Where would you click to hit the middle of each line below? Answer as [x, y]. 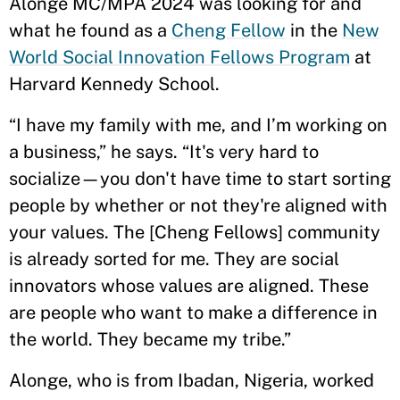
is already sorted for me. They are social [174, 259]
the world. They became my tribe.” [150, 339]
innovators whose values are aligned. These [189, 286]
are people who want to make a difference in [193, 312]
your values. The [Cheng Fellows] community [195, 232]
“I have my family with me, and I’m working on [198, 125]
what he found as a [90, 30]
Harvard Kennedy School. [117, 84]
